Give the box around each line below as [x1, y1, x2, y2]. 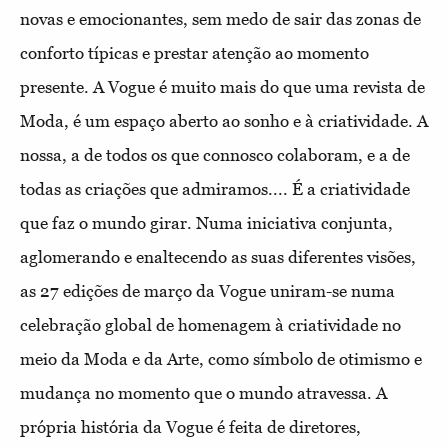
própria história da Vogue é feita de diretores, [20, 417, 361, 438]
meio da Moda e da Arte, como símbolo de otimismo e [20, 349, 422, 370]
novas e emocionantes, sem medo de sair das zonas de [20, 9, 421, 30]
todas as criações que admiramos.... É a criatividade [20, 179, 410, 200]
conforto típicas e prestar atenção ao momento [20, 43, 369, 64]
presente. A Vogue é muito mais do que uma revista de [20, 77, 425, 98]
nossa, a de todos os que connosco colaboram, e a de [20, 145, 410, 166]
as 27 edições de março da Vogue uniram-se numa [20, 281, 395, 302]
